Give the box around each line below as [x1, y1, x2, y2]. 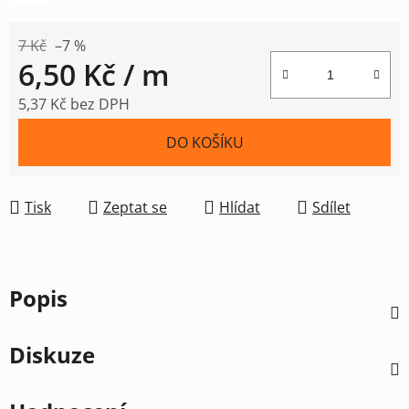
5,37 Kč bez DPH [18, 93, 130, 114]
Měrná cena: [17, 121, 102, 142]
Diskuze [9, 339, 95, 370]
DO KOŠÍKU [165, 131, 244, 152]
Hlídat [219, 196, 260, 217]
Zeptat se [103, 196, 167, 217]
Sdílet [312, 196, 351, 217]
